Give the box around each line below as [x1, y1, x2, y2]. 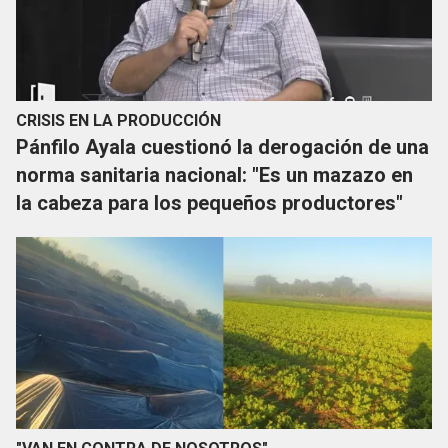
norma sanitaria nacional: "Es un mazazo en [16, 163, 413, 188]
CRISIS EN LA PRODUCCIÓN [16, 111, 221, 131]
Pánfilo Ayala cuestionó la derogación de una [16, 135, 429, 160]
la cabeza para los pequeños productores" [16, 191, 403, 216]
